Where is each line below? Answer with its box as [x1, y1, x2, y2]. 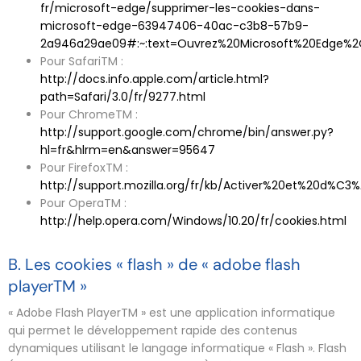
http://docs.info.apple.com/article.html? [40, 71, 269, 87]
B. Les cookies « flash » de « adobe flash [8, 254, 301, 275]
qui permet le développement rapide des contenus [8, 322, 297, 338]
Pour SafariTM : [40, 53, 123, 69]
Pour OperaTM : [40, 195, 127, 211]
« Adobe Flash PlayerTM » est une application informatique [8, 304, 335, 321]
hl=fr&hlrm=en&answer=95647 [40, 142, 215, 158]
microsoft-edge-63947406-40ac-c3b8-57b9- [40, 18, 309, 34]
